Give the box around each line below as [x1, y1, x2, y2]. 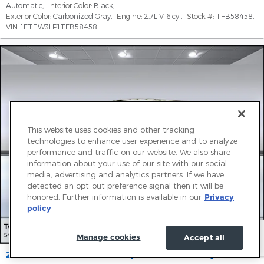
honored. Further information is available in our [27, 192, 202, 202]
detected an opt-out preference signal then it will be [27, 181, 223, 190]
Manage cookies [76, 232, 141, 242]
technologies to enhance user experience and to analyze [27, 136, 237, 146]
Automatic [6, 1, 42, 10]
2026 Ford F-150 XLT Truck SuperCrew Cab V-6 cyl [6, 249, 217, 260]
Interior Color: [48, 1, 92, 10]
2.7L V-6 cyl [144, 12, 181, 21]
